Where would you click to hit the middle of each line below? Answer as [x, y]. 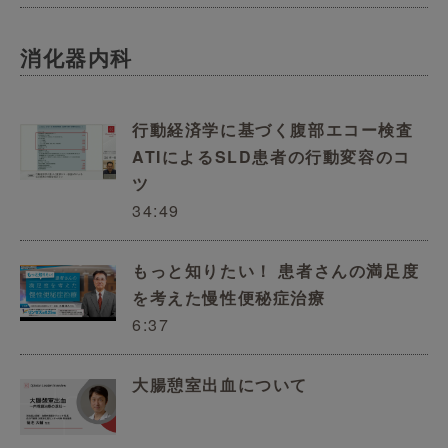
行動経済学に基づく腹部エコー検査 [273, 129]
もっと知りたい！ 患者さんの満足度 [276, 270]
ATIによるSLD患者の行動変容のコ [271, 156]
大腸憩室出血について [220, 384]
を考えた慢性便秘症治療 [229, 297]
